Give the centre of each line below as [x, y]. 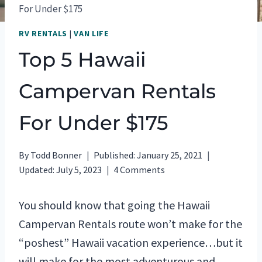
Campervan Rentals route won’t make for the [130, 223]
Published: [115, 155]
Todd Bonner [56, 155]
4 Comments [139, 169]
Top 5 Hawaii [82, 59]
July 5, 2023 [79, 169]
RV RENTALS [43, 33]
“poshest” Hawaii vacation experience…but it [131, 242]
